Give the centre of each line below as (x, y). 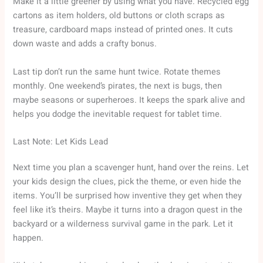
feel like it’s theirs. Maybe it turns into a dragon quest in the (128, 210)
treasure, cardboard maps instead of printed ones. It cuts (123, 30)
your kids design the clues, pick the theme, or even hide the (127, 181)
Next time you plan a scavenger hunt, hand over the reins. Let (131, 167)
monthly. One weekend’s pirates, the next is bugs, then (118, 86)
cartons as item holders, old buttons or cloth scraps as (119, 16)
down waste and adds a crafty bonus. (85, 44)
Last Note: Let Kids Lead (61, 141)
